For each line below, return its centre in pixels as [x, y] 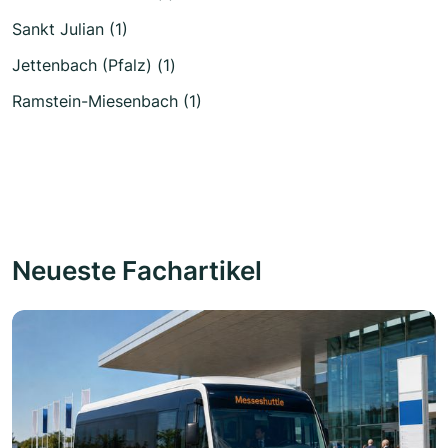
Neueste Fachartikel [137, 270]
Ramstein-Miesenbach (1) [107, 101]
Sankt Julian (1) [70, 29]
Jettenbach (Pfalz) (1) [94, 65]
